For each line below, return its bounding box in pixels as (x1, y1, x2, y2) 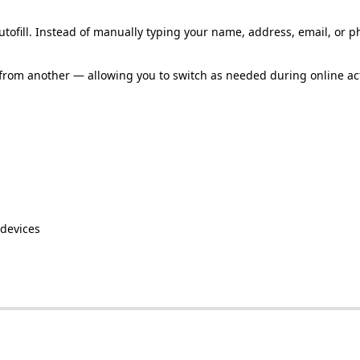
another (27, 67, 70, 83)
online (310, 67, 344, 83)
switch (173, 67, 207, 83)
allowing (88, 67, 133, 83)
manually (93, 23, 143, 39)
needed (226, 67, 267, 83)
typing (146, 23, 181, 39)
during (270, 67, 307, 83)
